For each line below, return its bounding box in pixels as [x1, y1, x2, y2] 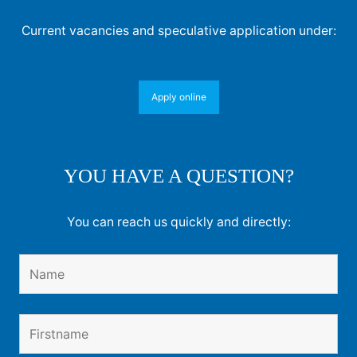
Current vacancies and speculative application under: [21, 23, 336, 39]
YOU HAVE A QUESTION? [63, 165, 294, 187]
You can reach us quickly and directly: [66, 214, 291, 230]
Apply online [151, 91, 206, 104]
